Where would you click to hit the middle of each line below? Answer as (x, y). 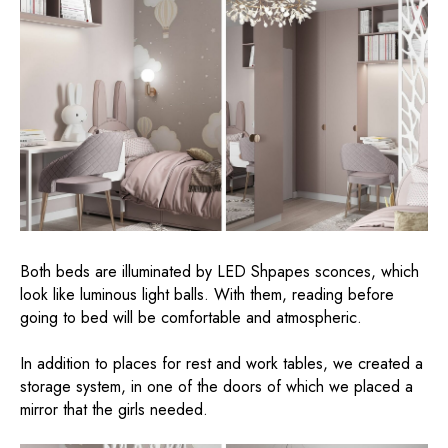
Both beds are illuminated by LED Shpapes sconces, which (219, 271)
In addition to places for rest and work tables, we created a (221, 363)
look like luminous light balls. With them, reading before (207, 294)
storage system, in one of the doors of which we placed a (216, 386)
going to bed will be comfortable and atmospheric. (191, 317)
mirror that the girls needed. (114, 409)
